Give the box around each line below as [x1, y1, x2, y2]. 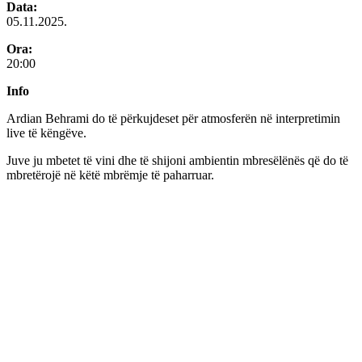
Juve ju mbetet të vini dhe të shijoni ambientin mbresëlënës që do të [6, 154, 348, 168]
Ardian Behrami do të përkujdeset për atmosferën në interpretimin [6, 112, 340, 126]
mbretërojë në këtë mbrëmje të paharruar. [6, 168, 214, 183]
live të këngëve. [6, 126, 86, 141]
